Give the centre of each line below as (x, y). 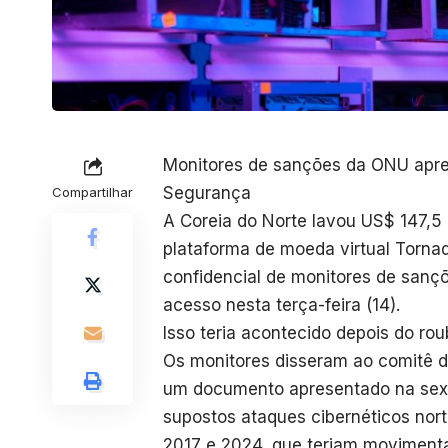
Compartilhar (92, 191)
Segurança (207, 192)
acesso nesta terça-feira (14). (281, 304)
